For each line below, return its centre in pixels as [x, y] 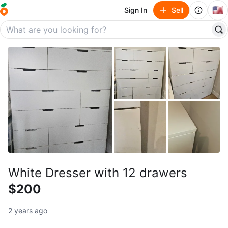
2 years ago [28, 210]
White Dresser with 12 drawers [98, 173]
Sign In [136, 10]
